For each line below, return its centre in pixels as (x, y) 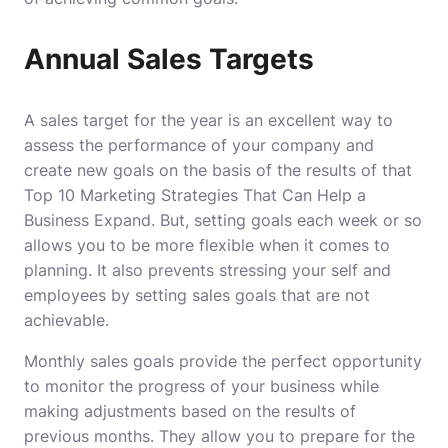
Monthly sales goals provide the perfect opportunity (223, 361)
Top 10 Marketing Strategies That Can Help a (195, 195)
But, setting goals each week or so (291, 220)
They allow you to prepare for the (287, 436)
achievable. (66, 320)
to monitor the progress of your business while (201, 386)
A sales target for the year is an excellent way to (208, 120)
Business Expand (87, 220)
